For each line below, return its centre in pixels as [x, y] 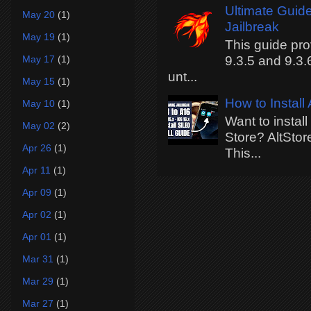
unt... [183, 77]
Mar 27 [38, 303]
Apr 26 [37, 148]
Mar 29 [38, 281]
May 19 [39, 36]
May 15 [39, 81]
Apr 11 [36, 170]
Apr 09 [37, 192]
